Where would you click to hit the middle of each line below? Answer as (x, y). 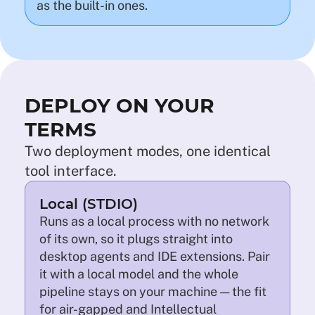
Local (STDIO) (89, 204)
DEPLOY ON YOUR (120, 105)
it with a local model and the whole (139, 274)
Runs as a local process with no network (154, 221)
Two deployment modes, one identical (148, 151)
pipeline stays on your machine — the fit (153, 291)
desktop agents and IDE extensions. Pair (155, 256)
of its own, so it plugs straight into (136, 239)
